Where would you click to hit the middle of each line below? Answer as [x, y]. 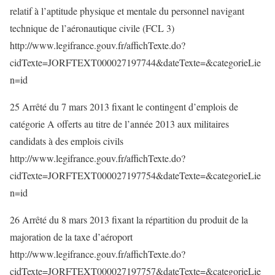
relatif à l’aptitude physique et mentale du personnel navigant [127, 11]
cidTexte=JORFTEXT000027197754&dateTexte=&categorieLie [135, 175]
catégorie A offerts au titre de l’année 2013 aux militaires [119, 124]
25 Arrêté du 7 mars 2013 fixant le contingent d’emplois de [124, 107]
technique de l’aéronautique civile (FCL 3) [92, 28]
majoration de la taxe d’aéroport [71, 237]
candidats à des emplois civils [67, 141]
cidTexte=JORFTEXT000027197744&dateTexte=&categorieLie [135, 62]
